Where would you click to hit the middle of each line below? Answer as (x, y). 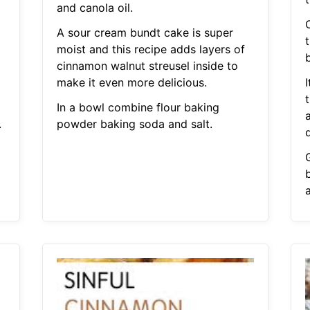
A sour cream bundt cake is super (145, 33)
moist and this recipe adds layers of (151, 49)
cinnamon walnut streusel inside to (147, 66)
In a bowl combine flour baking (138, 108)
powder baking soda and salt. (134, 124)
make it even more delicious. (131, 83)
